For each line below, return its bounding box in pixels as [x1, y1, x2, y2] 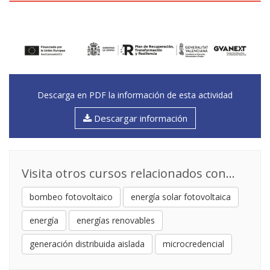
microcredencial [163, 238, 224, 250]
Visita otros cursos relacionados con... [22, 165, 235, 182]
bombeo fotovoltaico [30, 191, 113, 203]
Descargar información [91, 112, 187, 125]
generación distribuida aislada [30, 238, 145, 250]
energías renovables [77, 215, 155, 227]
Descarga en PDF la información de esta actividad [37, 89, 233, 101]
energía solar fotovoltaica [131, 191, 231, 203]
